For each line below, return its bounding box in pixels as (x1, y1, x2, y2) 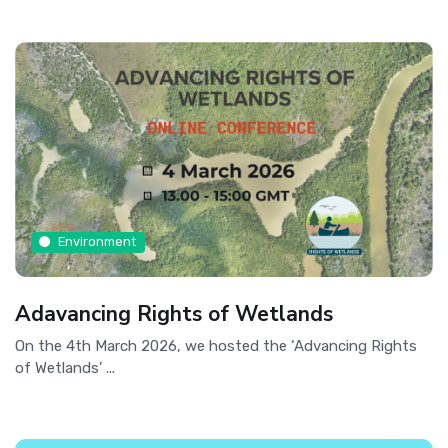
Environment (58, 234, 137, 250)
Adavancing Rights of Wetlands (15, 299, 333, 328)
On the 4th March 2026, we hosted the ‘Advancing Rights (15, 336, 417, 355)
